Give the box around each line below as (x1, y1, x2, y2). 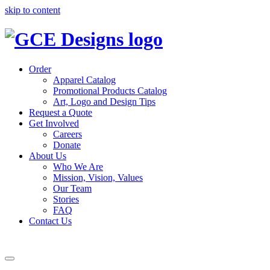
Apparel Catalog (53, 74, 116, 85)
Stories (53, 193, 79, 204)
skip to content (5, 5, 60, 15)
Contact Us (29, 215, 72, 226)
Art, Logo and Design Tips (53, 96, 155, 107)
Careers (53, 128, 82, 139)
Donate (53, 139, 81, 150)
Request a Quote (29, 107, 92, 118)
